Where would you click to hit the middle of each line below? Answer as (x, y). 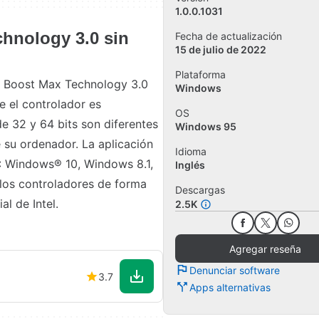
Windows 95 (206, 127)
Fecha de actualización (229, 36)
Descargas (200, 190)
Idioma (191, 152)
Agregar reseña (265, 249)
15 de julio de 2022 (221, 50)
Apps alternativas (230, 287)
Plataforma (200, 75)
